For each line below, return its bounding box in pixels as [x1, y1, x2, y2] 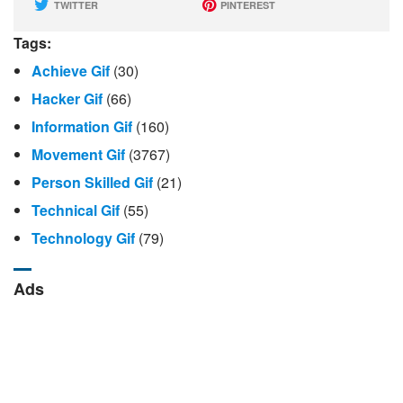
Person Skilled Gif [31, 172, 153, 193]
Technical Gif [31, 200, 120, 221]
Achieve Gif [31, 60, 110, 82]
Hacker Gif [31, 88, 103, 110]
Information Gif [31, 116, 132, 138]
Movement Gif [31, 144, 125, 166]
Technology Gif [31, 228, 135, 249]
